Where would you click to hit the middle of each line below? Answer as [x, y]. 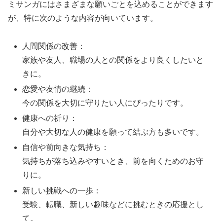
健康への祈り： [50, 118]
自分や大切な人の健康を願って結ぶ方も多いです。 [113, 132]
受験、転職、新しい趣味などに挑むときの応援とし [113, 204]
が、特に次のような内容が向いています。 [83, 18]
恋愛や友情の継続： [58, 89]
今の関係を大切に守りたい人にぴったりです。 [105, 103]
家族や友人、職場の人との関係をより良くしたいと [113, 60]
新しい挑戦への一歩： [62, 190]
